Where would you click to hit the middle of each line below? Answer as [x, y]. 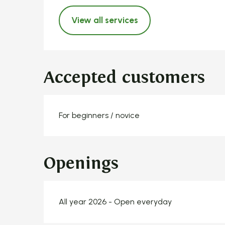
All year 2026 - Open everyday [116, 201]
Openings [81, 163]
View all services [105, 20]
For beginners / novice [99, 115]
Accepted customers [125, 77]
